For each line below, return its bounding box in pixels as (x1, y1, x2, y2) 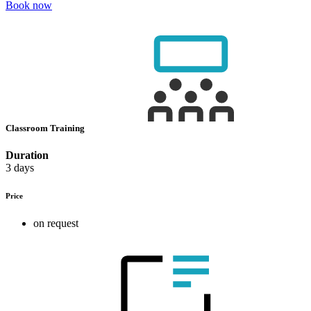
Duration (6, 149, 49, 162)
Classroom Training (6, 122, 87, 133)
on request (33, 217, 78, 229)
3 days (6, 162, 34, 174)
